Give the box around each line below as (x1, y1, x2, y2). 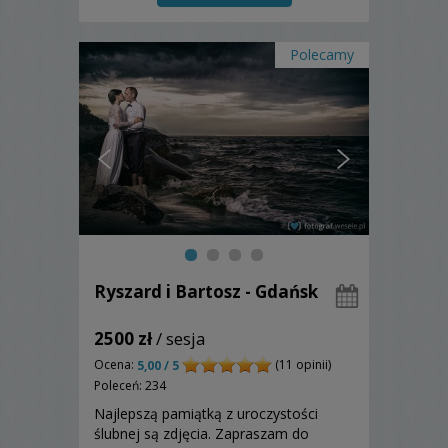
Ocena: (94, 355, 137, 373)
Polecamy (290, 44, 354, 64)
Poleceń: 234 (94, 376, 166, 394)
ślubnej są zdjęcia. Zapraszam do (94, 423, 309, 443)
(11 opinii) (272, 355, 331, 373)
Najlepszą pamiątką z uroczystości (94, 403, 318, 423)
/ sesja (152, 326, 206, 350)
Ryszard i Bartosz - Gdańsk (94, 279, 318, 303)
